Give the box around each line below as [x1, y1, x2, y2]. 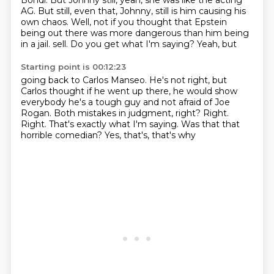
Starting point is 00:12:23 [20, 62, 126, 72]
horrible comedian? [20, 130, 105, 141]
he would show [172, 86, 237, 97]
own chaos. [20, 17, 71, 28]
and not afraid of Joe [143, 97, 230, 108]
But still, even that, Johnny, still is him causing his [37, 6, 246, 17]
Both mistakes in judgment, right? [53, 108, 203, 119]
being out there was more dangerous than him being [20, 28, 249, 39]
